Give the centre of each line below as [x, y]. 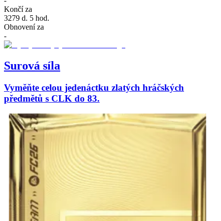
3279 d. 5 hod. [27, 18]
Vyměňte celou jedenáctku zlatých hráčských [94, 88]
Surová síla [32, 66]
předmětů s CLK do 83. [52, 99]
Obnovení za [24, 27]
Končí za [18, 9]
